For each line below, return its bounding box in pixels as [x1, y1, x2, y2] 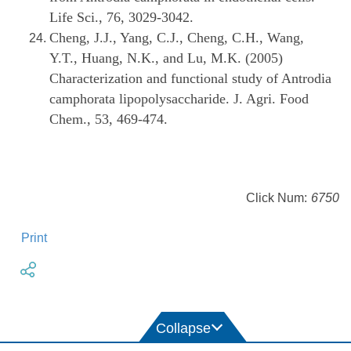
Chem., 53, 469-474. [49, 111, 168, 128]
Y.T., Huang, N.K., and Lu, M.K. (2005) [49, 50, 283, 67]
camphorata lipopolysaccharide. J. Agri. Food [49, 91, 309, 107]
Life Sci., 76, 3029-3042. [49, 9, 194, 26]
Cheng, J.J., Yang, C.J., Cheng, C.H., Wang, [49, 30, 304, 46]
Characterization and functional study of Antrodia [49, 71, 331, 87]
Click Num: [246, 191, 307, 205]
